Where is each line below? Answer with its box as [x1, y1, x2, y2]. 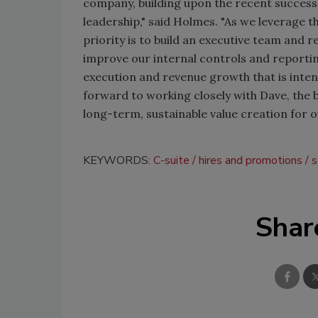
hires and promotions [199, 153, 302, 169]
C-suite [153, 153, 190, 169]
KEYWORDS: [83, 153, 153, 169]
